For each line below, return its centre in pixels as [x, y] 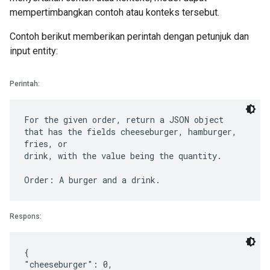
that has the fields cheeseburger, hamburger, [130, 132]
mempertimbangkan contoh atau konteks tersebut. [115, 12]
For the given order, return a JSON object [124, 120]
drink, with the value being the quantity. [123, 156]
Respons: [26, 216]
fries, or [46, 144]
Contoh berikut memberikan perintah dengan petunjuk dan [129, 36]
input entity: [34, 51]
